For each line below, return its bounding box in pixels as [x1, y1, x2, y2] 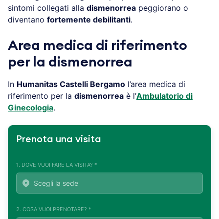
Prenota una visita [16, 134, 101, 144]
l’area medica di [125, 79, 185, 89]
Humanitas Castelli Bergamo [17, 79, 125, 89]
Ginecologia [8, 102, 53, 112]
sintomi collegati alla [8, 2, 87, 13]
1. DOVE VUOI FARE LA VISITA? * [16, 161, 97, 168]
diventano [8, 14, 47, 24]
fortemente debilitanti [47, 14, 131, 24]
